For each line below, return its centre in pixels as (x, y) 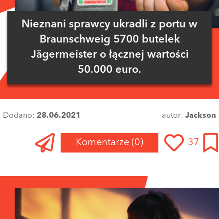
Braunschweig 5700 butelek (109, 40)
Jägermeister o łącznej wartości (109, 55)
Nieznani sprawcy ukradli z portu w (109, 25)
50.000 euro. (109, 70)
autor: (174, 116)
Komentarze (104, 143)
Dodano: (20, 116)
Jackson (201, 116)
